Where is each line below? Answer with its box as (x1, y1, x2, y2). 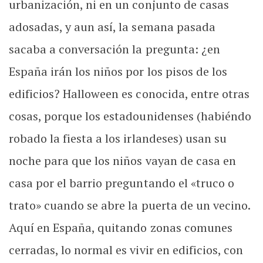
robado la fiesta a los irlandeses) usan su (9, 130, 227, 146)
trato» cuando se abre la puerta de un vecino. (9, 197, 250, 213)
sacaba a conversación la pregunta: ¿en (9, 41, 220, 57)
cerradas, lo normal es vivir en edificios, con (9, 242, 243, 258)
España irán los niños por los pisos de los (9, 63, 227, 79)
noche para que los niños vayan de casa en (9, 153, 236, 168)
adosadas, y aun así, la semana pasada (9, 19, 215, 35)
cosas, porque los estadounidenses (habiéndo (9, 108, 251, 124)
